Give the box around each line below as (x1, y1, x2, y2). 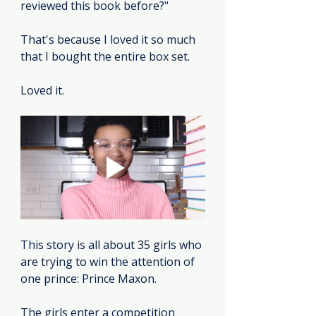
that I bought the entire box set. (20, 49, 190, 64)
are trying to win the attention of (20, 254, 197, 270)
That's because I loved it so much (20, 32, 198, 47)
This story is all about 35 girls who (20, 237, 205, 253)
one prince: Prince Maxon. (20, 271, 157, 287)
